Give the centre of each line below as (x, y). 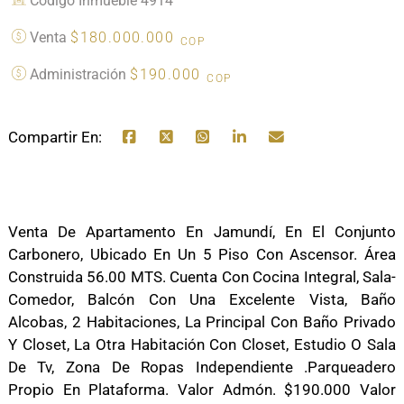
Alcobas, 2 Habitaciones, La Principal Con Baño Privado (202, 322)
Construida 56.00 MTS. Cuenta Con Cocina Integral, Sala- (202, 277)
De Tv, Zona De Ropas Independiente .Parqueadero (202, 367)
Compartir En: (55, 138)
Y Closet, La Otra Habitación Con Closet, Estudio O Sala (202, 345)
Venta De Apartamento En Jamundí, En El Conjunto (202, 232)
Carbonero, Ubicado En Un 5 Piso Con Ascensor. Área (202, 255)
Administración (78, 75)
